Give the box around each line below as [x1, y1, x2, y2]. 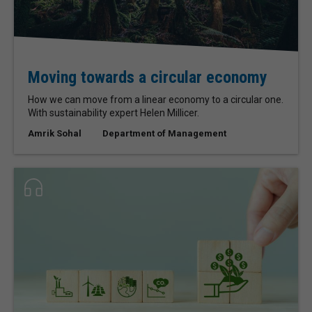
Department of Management [102, 128, 226, 139]
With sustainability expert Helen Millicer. [28, 107, 199, 119]
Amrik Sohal [28, 128, 81, 139]
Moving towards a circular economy [28, 68, 267, 88]
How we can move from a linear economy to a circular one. [28, 94, 283, 106]
